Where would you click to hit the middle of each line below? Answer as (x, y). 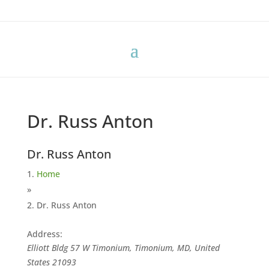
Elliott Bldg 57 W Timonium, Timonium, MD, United (123, 248)
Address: (44, 234)
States (38, 262)
